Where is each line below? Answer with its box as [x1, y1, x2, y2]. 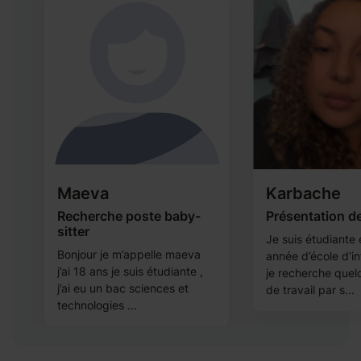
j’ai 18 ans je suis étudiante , [57, 264, 203, 278]
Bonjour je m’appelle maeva [57, 247, 201, 261]
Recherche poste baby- [57, 208, 201, 224]
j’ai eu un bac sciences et [57, 281, 189, 295]
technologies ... [57, 298, 137, 312]
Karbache [266, 184, 341, 203]
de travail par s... [266, 283, 355, 297]
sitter [57, 223, 89, 239]
